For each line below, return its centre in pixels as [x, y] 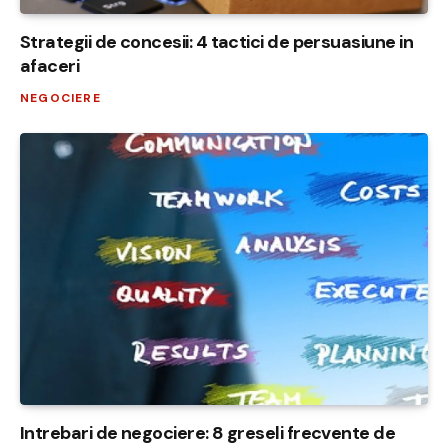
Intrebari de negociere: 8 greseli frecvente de [208, 432]
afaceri [50, 65]
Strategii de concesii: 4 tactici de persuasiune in [216, 41]
